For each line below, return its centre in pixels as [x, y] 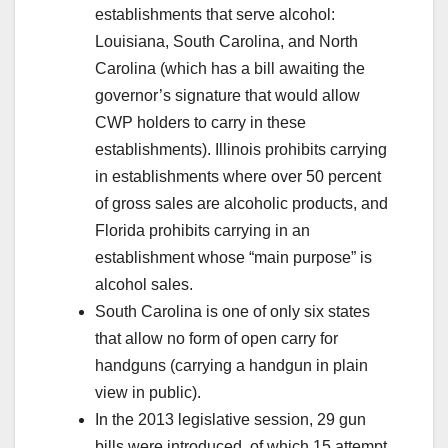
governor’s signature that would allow [227, 95]
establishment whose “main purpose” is [233, 257]
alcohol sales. [144, 284]
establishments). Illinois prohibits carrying [241, 149]
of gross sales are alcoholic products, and [241, 203]
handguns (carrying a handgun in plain [231, 365]
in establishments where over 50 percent [238, 176]
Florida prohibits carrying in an [202, 230]
